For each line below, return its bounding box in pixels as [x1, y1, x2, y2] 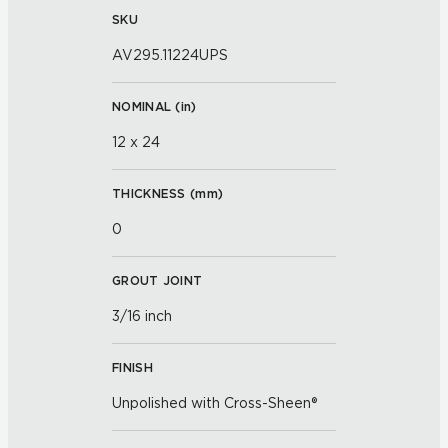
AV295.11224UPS [112, 47, 228, 63]
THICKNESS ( [112, 186, 196, 201]
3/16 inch [112, 308, 172, 324]
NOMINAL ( [112, 99, 181, 114]
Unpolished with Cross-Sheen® [112, 395, 317, 411]
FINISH [112, 360, 153, 375]
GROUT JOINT [112, 273, 203, 288]
